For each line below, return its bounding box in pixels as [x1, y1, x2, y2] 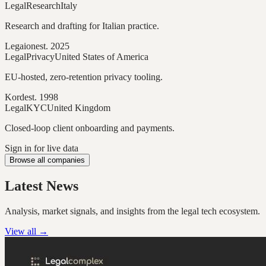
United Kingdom [47, 103, 110, 113]
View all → [5, 226, 48, 237]
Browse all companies [9, 156, 85, 165]
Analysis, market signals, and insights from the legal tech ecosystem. [5, 206, 260, 217]
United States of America [55, 52, 148, 62]
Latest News [5, 178, 78, 194]
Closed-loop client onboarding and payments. [5, 123, 175, 134]
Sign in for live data [5, 143, 78, 154]
